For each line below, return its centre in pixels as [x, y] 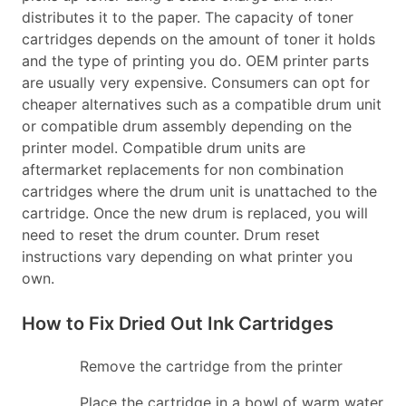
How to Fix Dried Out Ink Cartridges [178, 323]
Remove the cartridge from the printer [211, 366]
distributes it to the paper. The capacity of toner [188, 17]
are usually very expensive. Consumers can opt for [196, 82]
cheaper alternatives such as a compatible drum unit [202, 104]
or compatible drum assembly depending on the [187, 126]
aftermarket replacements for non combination [183, 169]
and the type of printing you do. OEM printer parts [195, 61]
